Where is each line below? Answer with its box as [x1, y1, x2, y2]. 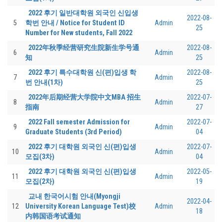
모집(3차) [25, 152, 55, 161]
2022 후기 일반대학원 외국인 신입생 [28, 8, 138, 17]
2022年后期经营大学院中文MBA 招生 [28, 93, 141, 102]
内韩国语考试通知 [25, 212, 81, 221]
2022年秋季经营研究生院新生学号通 [28, 43, 139, 52]
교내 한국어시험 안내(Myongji [28, 192, 120, 201]
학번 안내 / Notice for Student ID [25, 18, 125, 27]
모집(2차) [25, 177, 55, 186]
